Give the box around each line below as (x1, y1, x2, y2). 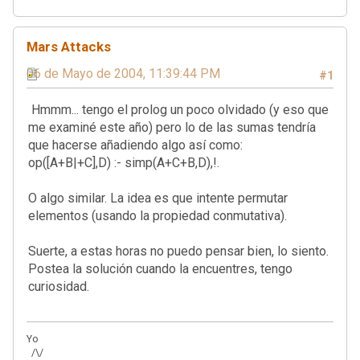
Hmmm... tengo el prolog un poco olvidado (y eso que (28, 101, 329, 117)
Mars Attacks (27, 38, 111, 55)
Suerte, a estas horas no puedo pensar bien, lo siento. (28, 243, 329, 259)
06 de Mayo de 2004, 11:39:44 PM (27, 65, 220, 81)
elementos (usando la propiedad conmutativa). (28, 207, 287, 223)
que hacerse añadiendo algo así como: (28, 137, 243, 153)
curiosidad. (28, 278, 89, 294)
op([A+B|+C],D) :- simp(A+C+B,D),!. (28, 154, 219, 170)
